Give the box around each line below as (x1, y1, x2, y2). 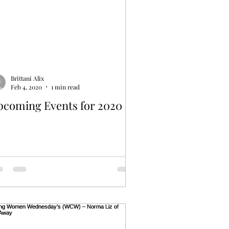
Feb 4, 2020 (11, 83, 42, 91)
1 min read (51, 83, 80, 91)
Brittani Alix (11, 74, 44, 82)
